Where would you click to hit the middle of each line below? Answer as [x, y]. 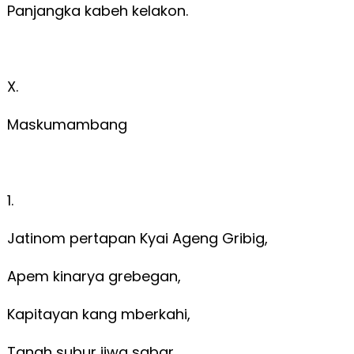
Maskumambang [67, 124]
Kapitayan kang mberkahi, [100, 314]
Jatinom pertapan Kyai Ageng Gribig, [139, 238]
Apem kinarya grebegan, [96, 276]
